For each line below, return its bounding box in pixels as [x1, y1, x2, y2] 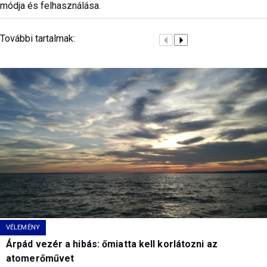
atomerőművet [6, 252, 74, 264]
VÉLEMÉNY [6, 223, 40, 231]
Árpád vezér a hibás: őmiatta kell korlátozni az [6, 238, 218, 250]
